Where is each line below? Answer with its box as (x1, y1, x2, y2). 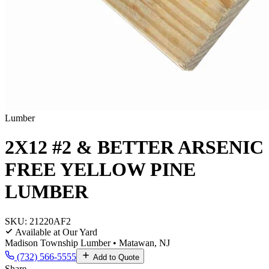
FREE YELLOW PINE (5, 159, 196, 181)
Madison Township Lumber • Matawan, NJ (5, 237, 170, 248)
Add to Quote (91, 252, 139, 262)
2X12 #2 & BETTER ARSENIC (5, 136, 264, 159)
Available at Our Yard (13, 226, 97, 237)
